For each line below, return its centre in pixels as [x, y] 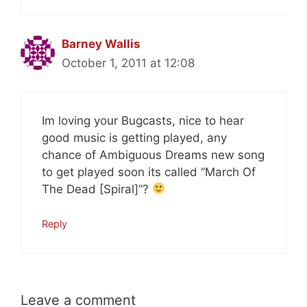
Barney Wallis [101, 44]
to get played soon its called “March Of [149, 172]
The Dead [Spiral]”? [97, 189]
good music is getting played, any [134, 137]
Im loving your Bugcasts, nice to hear [143, 120]
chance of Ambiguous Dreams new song [153, 155]
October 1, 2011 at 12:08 [128, 63]
